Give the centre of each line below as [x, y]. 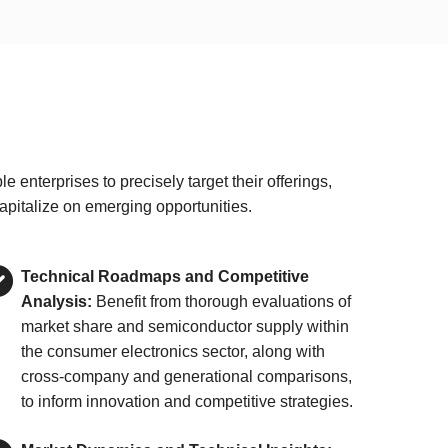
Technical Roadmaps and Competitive [165, 276]
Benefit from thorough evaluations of [222, 301]
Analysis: [57, 301]
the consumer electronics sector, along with [173, 351]
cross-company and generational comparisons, [187, 376]
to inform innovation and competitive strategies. [187, 401]
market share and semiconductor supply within [185, 326]
